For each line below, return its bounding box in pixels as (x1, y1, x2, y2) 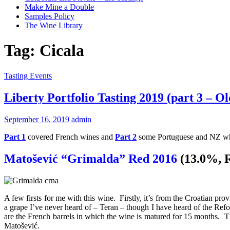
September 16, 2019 (4, 114, 69, 124)
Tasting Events (4, 71, 52, 80)
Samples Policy (25, 12, 74, 21)
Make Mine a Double (25, 3, 94, 11)
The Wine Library (25, 21, 83, 30)
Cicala (40, 41, 84, 60)
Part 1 (4, 132, 26, 141)
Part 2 (115, 132, 137, 141)
